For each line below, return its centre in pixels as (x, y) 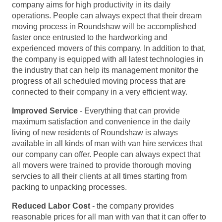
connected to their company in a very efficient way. (100, 92)
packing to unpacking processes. (69, 187)
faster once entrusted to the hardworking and (90, 38)
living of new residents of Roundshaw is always (95, 133)
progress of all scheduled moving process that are (99, 81)
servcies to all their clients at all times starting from (99, 176)
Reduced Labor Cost (51, 206)
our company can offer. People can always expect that (106, 155)
